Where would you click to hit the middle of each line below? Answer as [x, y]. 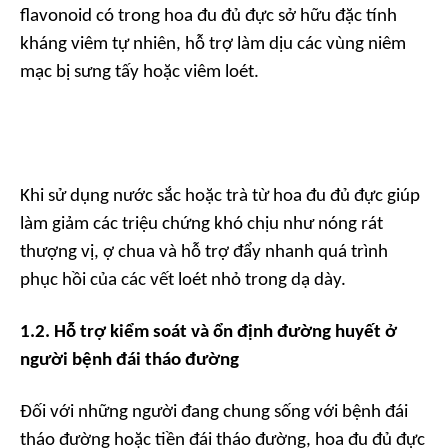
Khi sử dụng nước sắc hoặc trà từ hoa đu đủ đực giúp [220, 196]
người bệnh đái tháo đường [129, 360]
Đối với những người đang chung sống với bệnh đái [214, 412]
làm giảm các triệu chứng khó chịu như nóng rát [201, 224]
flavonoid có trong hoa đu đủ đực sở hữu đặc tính [208, 16]
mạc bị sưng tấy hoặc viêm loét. [139, 72]
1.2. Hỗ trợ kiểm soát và [116, 332]
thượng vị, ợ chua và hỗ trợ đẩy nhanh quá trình [204, 252]
